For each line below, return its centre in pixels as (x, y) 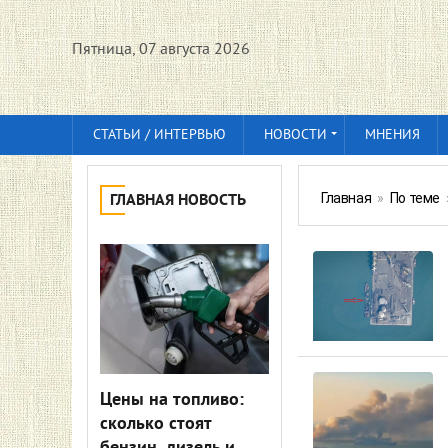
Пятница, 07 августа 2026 (161, 50)
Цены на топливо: (172, 400)
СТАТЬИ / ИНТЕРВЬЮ (159, 135)
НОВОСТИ (295, 135)
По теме (415, 198)
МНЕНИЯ (392, 135)
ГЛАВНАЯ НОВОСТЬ (178, 201)
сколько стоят (155, 424)
